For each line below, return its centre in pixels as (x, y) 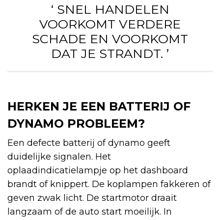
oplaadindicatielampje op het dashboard (98, 171)
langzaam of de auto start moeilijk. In (90, 212)
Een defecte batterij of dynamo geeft (89, 143)
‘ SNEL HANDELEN (110, 10)
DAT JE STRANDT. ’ (110, 54)
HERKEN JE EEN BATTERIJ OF (99, 107)
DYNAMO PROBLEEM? (76, 124)
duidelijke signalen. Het (59, 157)
